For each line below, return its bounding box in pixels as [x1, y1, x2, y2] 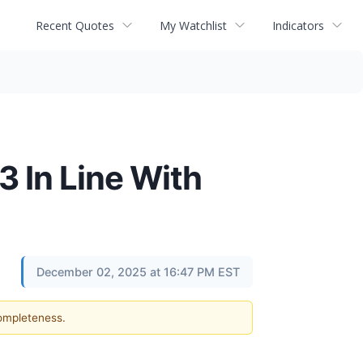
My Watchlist [160, 17, 227, 33]
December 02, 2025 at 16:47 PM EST [36, 265, 240, 279]
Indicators [272, 17, 324, 33]
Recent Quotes [36, 17, 114, 33]
